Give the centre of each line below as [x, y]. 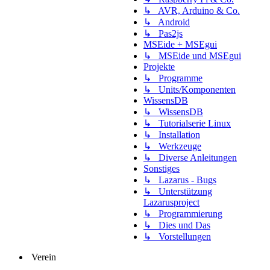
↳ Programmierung [183, 213]
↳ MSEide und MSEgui [192, 55]
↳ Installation [172, 134]
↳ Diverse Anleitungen [190, 157]
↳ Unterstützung [178, 191]
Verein [42, 257]
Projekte [159, 66]
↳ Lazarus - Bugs [180, 180]
